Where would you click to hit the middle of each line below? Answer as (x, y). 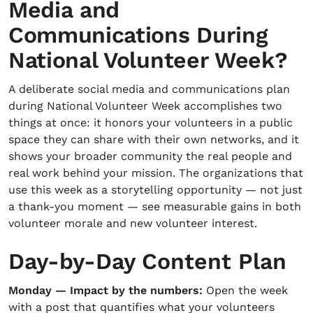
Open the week (245, 290)
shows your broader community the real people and (150, 156)
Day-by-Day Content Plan (147, 261)
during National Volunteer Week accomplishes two (145, 106)
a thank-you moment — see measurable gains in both (155, 206)
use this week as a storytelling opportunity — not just (155, 190)
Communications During (138, 35)
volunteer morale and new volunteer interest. (133, 223)
